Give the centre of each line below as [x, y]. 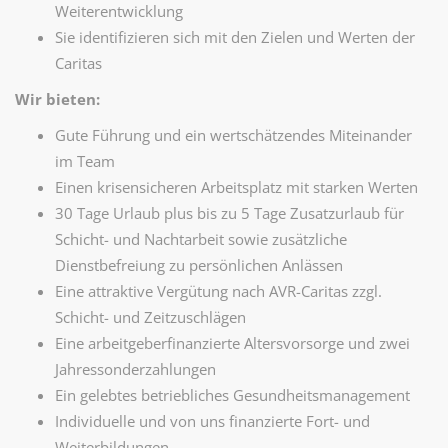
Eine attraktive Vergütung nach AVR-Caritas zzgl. [218, 291]
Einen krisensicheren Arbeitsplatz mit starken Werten [236, 187]
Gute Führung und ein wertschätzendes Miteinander [233, 135]
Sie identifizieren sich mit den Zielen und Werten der [235, 37]
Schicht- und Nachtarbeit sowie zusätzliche [201, 239]
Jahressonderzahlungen [135, 369]
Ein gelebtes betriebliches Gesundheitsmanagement [232, 395]
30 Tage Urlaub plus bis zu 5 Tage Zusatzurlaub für [229, 213]
